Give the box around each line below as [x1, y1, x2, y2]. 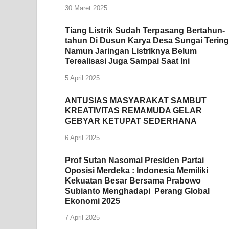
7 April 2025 [65, 214, 100, 222]
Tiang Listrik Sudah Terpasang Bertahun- [65, 26, 225, 35]
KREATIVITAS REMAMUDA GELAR [65, 106, 202, 115]
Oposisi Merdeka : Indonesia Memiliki [65, 166, 208, 175]
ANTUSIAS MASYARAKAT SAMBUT [65, 96, 207, 105]
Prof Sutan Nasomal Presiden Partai [65, 155, 204, 165]
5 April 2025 [65, 74, 100, 82]
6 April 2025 [65, 133, 100, 142]
